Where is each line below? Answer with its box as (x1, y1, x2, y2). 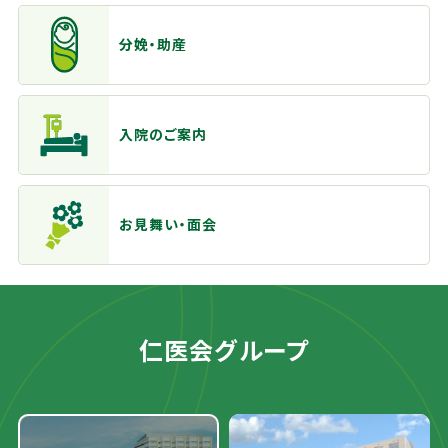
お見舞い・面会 (118, 214, 217, 235)
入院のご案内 (118, 124, 207, 145)
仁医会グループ (138, 332, 310, 368)
